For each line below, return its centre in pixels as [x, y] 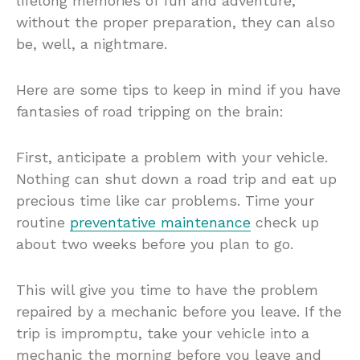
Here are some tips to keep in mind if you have [178, 89]
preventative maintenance [160, 222]
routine [43, 222]
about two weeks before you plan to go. [155, 243]
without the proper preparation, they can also [176, 22]
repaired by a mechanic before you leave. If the [179, 311]
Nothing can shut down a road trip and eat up [176, 178]
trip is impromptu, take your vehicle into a [163, 333]
